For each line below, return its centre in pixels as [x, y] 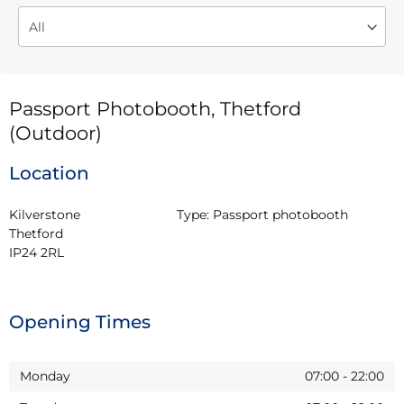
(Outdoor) [55, 133]
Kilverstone [45, 214]
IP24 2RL [37, 252]
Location [49, 173]
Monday [45, 376]
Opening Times [80, 321]
